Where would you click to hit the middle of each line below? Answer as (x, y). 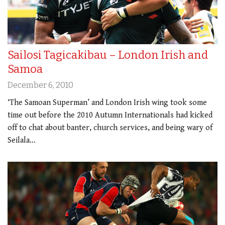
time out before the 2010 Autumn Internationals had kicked (110, 115)
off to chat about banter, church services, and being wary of (110, 128)
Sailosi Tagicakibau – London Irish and (108, 55)
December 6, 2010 (40, 85)
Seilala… (22, 140)
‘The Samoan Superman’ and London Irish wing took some (107, 102)
